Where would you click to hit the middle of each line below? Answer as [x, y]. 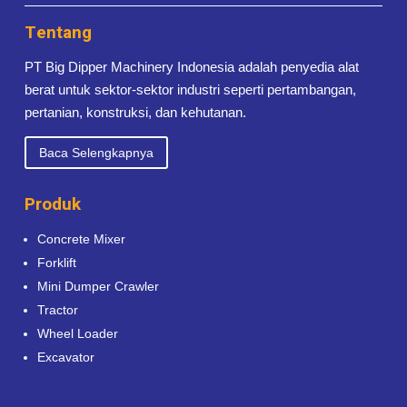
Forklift [56, 262]
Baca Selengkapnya [96, 152]
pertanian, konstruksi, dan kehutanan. [137, 113]
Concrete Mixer [81, 238]
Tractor [57, 309]
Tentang [58, 33]
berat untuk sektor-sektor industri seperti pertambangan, [190, 90]
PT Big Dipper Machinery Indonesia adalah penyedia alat [191, 67]
